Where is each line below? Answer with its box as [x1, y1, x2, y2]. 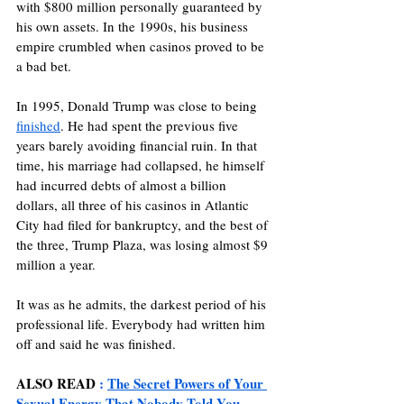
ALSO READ [16, 372, 96, 393]
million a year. [16, 254, 96, 273]
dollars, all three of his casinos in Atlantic [16, 195, 252, 214]
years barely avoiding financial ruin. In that [16, 135, 261, 154]
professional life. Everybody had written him [16, 314, 269, 333]
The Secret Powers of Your [107, 372, 267, 393]
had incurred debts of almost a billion [16, 175, 230, 194]
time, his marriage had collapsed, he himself [16, 155, 268, 174]
